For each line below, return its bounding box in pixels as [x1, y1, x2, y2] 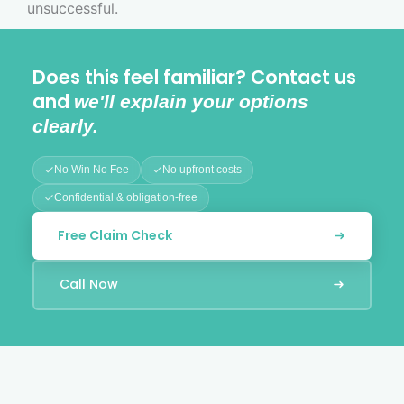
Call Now [59, 275, 118, 294]
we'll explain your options [74, 90, 308, 112]
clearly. [32, 115, 98, 136]
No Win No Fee [54, 162, 129, 176]
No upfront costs [162, 162, 242, 176]
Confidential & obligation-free [54, 190, 197, 204]
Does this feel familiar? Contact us [32, 63, 356, 90]
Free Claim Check [58, 225, 172, 244]
